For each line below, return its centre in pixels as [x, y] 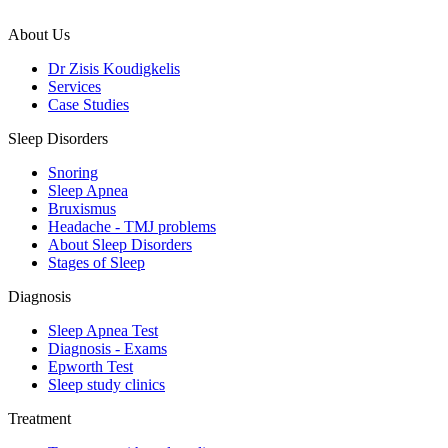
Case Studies [88, 104]
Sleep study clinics [106, 384]
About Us [39, 34]
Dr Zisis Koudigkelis [114, 68]
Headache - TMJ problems [132, 226]
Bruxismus [82, 208]
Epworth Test [90, 366]
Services [74, 86]
